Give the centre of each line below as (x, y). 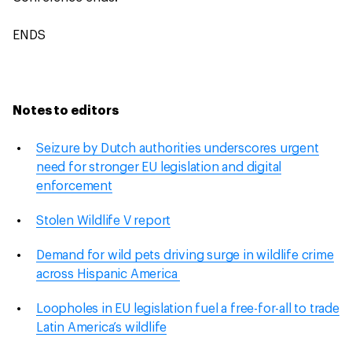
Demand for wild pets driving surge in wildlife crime (185, 255)
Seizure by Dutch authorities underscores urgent (178, 148)
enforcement (74, 186)
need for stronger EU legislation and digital (159, 167)
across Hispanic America (108, 274)
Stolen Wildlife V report (104, 221)
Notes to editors (66, 111)
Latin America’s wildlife (102, 328)
